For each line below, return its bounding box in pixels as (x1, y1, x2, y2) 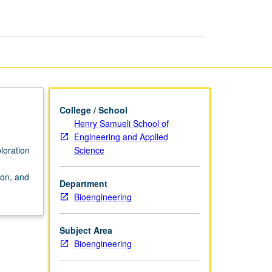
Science (73, 143, 104, 156)
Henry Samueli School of (73, 117, 169, 129)
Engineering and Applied (73, 130, 168, 143)
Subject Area (59, 223, 112, 236)
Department (59, 177, 107, 189)
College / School (59, 103, 127, 116)
